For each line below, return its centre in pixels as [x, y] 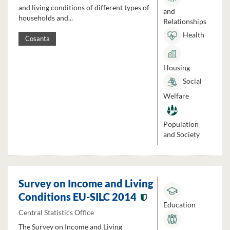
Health [193, 35]
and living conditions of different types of [84, 8]
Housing [177, 68]
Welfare [176, 96]
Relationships [185, 21]
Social [191, 81]
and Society [181, 134]
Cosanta [37, 39]
